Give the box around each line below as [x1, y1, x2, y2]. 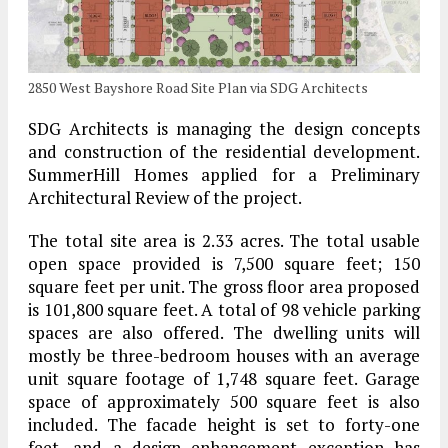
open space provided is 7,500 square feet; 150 [28, 251, 420, 275]
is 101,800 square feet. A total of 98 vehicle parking [28, 297, 420, 321]
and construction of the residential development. [28, 139, 420, 163]
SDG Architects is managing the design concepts [28, 116, 420, 140]
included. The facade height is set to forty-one [28, 412, 420, 436]
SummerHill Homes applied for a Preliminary [28, 162, 420, 186]
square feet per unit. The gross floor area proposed [28, 274, 420, 298]
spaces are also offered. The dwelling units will [28, 320, 420, 344]
